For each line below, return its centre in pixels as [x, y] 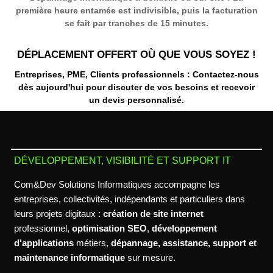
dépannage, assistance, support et [183, 243]
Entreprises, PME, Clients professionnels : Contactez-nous [136, 74]
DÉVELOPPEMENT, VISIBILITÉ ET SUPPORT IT [122, 160]
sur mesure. [150, 257]
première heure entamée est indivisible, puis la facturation [136, 10]
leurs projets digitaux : [58, 213]
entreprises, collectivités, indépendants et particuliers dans [129, 199]
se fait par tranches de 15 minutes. [136, 23]
